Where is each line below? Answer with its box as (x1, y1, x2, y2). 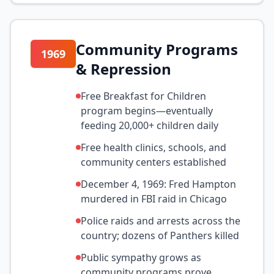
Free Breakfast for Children (81, 89, 206, 103)
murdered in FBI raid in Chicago (81, 192, 227, 206)
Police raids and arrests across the (81, 214, 240, 228)
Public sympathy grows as (81, 251, 201, 264)
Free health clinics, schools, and (81, 141, 226, 154)
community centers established (81, 155, 226, 169)
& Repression (76, 59, 171, 79)
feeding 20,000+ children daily (81, 119, 218, 132)
